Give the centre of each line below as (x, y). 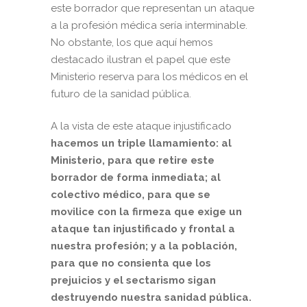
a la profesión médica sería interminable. (149, 26)
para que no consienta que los (131, 263)
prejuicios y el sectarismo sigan (133, 281)
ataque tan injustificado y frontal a (143, 229)
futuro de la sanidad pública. (122, 94)
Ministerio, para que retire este (133, 161)
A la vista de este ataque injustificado (141, 126)
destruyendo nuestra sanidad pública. (151, 298)
